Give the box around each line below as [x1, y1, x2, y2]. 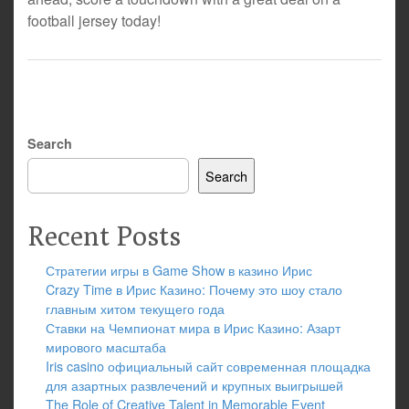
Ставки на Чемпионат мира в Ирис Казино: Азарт [46, 318, 341, 337]
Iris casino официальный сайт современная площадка [46, 356, 371, 375]
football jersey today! [27, 10, 164, 31]
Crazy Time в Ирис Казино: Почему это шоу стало [46, 279, 342, 299]
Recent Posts [27, 219, 181, 252]
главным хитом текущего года [46, 299, 225, 318]
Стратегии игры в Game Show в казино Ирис [46, 260, 312, 279]
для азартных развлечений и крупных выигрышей [46, 375, 343, 394]
